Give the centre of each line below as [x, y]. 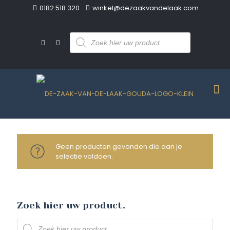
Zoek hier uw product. [71, 205]
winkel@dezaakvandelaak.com [145, 8]
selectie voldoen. [84, 156]
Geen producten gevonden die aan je [119, 147]
